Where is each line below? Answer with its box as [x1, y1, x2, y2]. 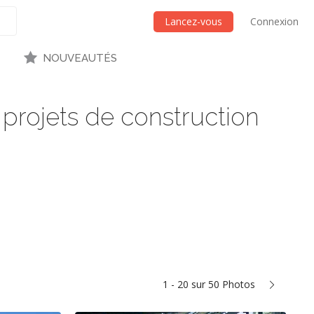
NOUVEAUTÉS [42, 52, 117, 64]
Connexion [250, 15, 299, 28]
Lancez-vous [165, 15, 222, 28]
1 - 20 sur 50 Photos [163, 278, 255, 292]
